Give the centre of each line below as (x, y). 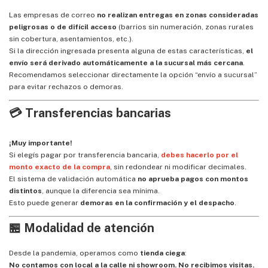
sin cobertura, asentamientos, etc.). (71, 39)
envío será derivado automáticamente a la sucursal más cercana (126, 63)
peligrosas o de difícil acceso (63, 27)
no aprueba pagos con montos (193, 179)
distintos (25, 191)
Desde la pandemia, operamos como (74, 253)
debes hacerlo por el (200, 155)
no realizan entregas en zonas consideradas (178, 15)
